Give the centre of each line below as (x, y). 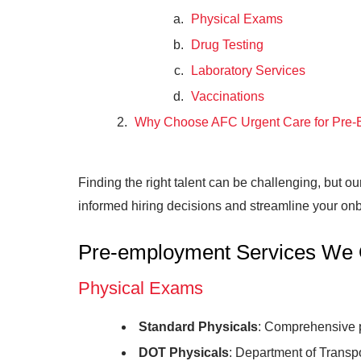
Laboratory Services (248, 71)
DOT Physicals (184, 353)
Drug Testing (227, 45)
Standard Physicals (198, 327)
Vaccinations (228, 96)
